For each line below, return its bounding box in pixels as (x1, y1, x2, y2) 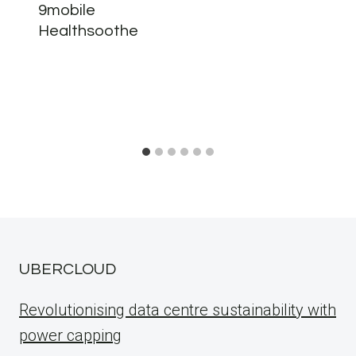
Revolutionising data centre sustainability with (19, 300, 336, 319)
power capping (19, 326, 122, 345)
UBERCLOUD (19, 261, 116, 277)
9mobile (38, 2, 95, 18)
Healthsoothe (38, 23, 138, 39)
